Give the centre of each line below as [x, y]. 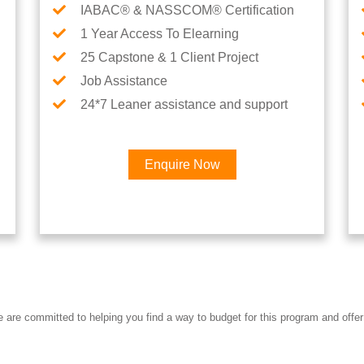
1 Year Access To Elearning [160, 34]
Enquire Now [182, 165]
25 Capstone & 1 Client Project [169, 57]
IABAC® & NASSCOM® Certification [187, 10]
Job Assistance [124, 81]
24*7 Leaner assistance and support [184, 104]
